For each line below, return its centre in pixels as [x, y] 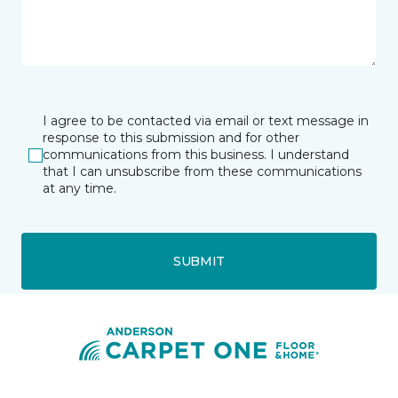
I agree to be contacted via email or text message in [206, 121]
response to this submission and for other [171, 138]
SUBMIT [199, 261]
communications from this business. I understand [196, 155]
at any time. [80, 188]
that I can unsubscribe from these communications [202, 171]
